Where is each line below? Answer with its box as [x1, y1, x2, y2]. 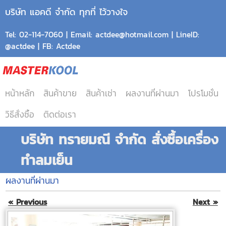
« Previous [8, 196, 47, 208]
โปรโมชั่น [188, 87, 218, 100]
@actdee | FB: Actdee [5, 40, 80, 52]
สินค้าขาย [43, 87, 77, 100]
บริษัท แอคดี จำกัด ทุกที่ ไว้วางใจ [5, 5, 128, 19]
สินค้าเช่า [86, 87, 117, 100]
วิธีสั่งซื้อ [5, 108, 34, 121]
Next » [192, 196, 218, 208]
